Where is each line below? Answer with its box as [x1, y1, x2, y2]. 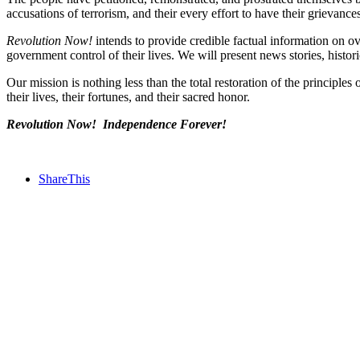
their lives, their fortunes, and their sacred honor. [6, 89, 250, 104]
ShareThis [39, 171, 90, 186]
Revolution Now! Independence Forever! [6, 117, 227, 131]
